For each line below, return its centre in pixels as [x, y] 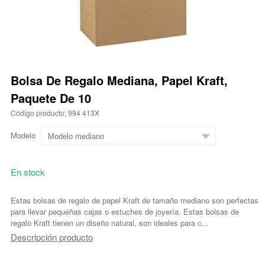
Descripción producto [51, 237]
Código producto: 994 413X [55, 113]
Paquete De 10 [51, 98]
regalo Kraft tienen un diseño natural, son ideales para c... [109, 223]
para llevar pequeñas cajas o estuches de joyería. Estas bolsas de [125, 212]
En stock [28, 172]
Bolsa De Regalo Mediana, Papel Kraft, [119, 80]
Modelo [23, 135]
